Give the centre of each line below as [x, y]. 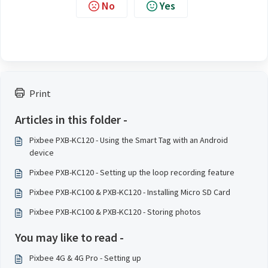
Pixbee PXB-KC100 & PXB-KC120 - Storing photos [115, 212]
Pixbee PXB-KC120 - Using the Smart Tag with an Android [129, 140]
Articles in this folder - [71, 119]
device [42, 153]
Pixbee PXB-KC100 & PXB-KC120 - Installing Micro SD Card [130, 192]
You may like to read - [69, 237]
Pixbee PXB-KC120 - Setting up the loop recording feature [132, 172]
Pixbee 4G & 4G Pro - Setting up [85, 258]
